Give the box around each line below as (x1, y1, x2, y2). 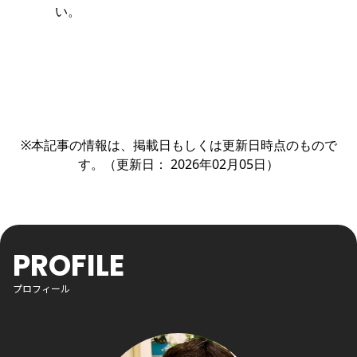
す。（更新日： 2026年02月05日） (78, 155, 279, 174)
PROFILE (13, 245, 124, 287)
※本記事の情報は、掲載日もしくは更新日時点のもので (20, 136, 337, 155)
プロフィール (13, 281, 70, 296)
